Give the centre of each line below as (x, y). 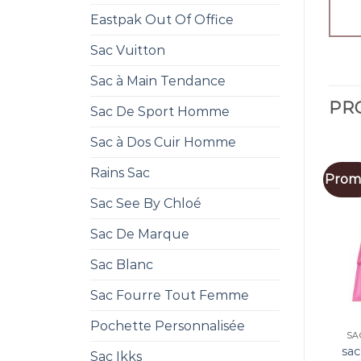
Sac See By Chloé (146, 203)
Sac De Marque (140, 234)
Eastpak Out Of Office (162, 19)
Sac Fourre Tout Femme (170, 295)
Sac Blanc (122, 264)
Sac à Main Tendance (158, 81)
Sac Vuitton (128, 50)
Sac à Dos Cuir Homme (163, 142)
